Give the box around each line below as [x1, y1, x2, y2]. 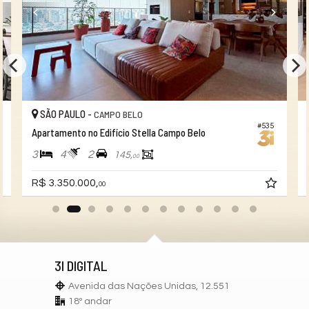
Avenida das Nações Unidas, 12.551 [68, 281, 230, 291]
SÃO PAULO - [38, 108, 94, 121]
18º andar [68, 296, 112, 306]
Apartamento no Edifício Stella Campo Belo [32, 126, 206, 139]
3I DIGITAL [54, 257, 108, 274]
